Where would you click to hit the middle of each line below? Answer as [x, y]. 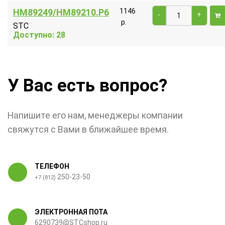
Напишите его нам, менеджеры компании [95, 116]
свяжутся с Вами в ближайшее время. [88, 130]
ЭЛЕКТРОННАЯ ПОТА [71, 212]
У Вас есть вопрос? [87, 86]
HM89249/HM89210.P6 [61, 13]
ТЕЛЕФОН [52, 166]
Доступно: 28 [39, 35]
